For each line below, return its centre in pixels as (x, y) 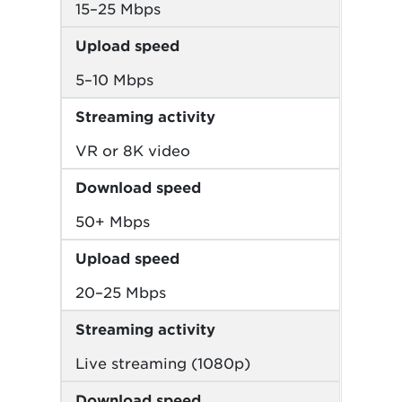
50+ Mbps (113, 221)
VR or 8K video (133, 150)
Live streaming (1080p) (163, 363)
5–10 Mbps (115, 79)
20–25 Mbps (121, 292)
